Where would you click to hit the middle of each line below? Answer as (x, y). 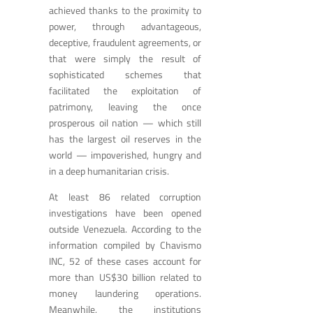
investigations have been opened (125, 212)
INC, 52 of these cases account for (125, 261)
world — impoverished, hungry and (125, 154)
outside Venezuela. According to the (125, 228)
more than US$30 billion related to (125, 277)
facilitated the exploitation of (125, 90)
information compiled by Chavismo (125, 245)
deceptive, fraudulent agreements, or (125, 42)
